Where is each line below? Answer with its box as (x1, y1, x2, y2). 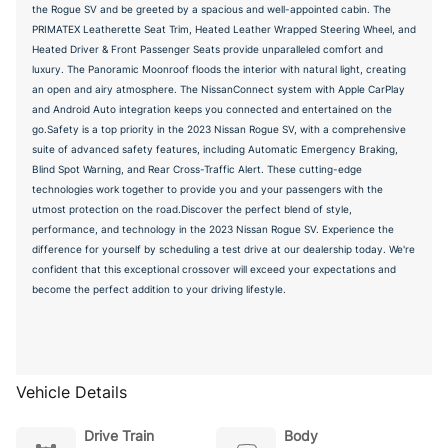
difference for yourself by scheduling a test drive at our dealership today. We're (32, 243, 415, 255)
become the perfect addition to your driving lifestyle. (32, 283, 286, 295)
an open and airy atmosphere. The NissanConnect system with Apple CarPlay (32, 83, 405, 95)
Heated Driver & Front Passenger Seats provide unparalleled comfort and (32, 43, 383, 55)
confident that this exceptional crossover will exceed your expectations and (32, 263, 396, 275)
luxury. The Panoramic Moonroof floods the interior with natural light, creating (32, 63, 406, 75)
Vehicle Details (16, 382, 127, 402)
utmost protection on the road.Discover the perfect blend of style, (32, 203, 352, 215)
